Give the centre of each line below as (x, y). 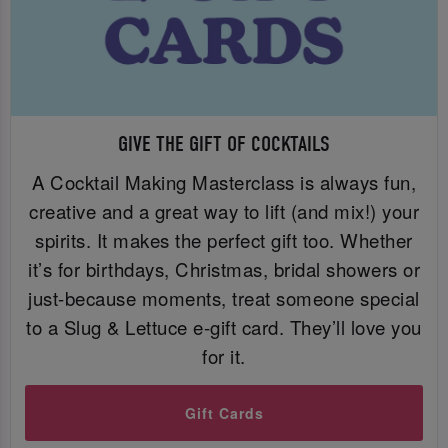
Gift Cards (224, 413)
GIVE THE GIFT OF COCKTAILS (224, 145)
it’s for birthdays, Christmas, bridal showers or (224, 268)
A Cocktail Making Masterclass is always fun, (224, 181)
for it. (224, 355)
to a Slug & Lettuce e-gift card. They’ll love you (224, 326)
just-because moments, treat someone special (224, 297)
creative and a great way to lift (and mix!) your (224, 210)
